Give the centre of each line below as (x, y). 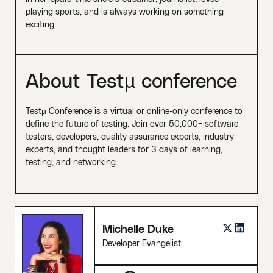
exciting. (41, 24)
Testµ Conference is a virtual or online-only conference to (134, 111)
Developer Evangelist (141, 243)
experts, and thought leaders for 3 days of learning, (124, 149)
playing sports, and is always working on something (124, 11)
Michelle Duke (138, 229)
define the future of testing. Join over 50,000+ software (132, 124)
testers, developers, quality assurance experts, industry (129, 136)
